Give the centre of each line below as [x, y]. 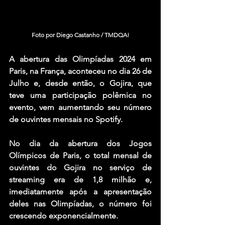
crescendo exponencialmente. [64, 216]
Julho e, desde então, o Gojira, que [80, 83]
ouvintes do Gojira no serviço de [80, 168]
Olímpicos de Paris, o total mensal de [80, 156]
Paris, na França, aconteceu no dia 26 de [80, 71]
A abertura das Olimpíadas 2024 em [80, 59]
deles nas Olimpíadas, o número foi [80, 204]
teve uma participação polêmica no [80, 95]
